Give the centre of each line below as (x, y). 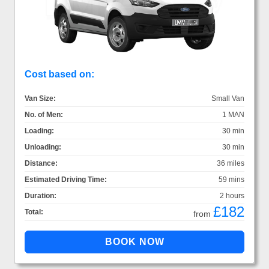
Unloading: (43, 147)
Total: (34, 212)
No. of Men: (44, 115)
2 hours (232, 196)
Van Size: (40, 99)
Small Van (228, 99)
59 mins (231, 180)
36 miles (231, 164)
